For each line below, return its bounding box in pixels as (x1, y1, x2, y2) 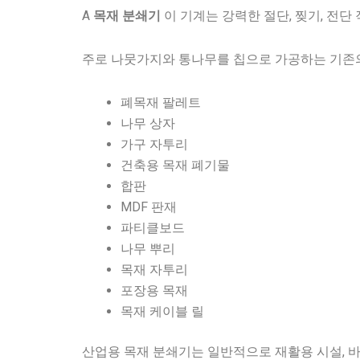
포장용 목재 (121, 282, 188, 298)
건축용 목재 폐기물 (121, 157, 230, 173)
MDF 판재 (121, 198, 177, 215)
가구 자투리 (121, 136, 188, 152)
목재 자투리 (121, 261, 188, 277)
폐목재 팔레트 (121, 94, 201, 110)
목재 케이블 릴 (121, 303, 204, 319)
